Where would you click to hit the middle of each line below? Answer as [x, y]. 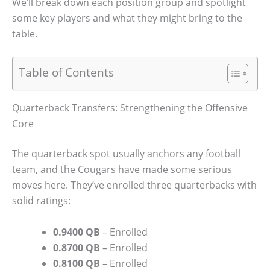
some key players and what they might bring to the [127, 18]
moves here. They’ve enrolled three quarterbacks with [134, 185]
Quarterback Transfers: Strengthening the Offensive [130, 108]
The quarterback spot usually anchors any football [126, 154]
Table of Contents [66, 72]
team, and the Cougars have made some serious [122, 170]
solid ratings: [41, 201]
